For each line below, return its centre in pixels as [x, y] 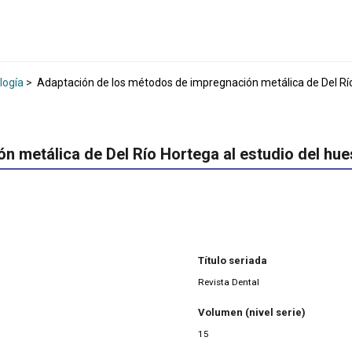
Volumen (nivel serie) [252, 313]
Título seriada [233, 260]
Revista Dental [229, 282]
